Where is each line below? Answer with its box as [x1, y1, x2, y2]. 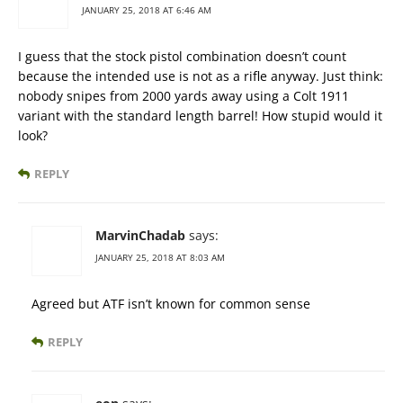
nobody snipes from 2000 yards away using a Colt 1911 [18, 87, 349, 105]
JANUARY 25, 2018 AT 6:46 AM [82, 4, 211, 17]
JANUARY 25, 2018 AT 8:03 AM [95, 251, 225, 264]
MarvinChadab [95, 227, 185, 245]
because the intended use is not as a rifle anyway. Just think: [18, 67, 383, 85]
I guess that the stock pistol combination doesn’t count [18, 48, 346, 66]
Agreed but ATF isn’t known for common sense [31, 295, 310, 313]
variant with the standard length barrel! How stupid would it [18, 107, 382, 125]
